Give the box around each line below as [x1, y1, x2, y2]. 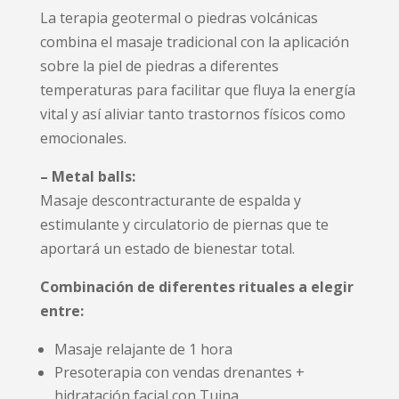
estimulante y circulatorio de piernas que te [39, 214, 329, 234]
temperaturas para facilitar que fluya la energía [39, 79, 355, 100]
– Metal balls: [39, 166, 135, 186]
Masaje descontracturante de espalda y [39, 190, 301, 210]
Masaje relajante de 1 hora [53, 338, 232, 359]
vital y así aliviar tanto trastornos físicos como [39, 103, 346, 124]
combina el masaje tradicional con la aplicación [39, 31, 349, 52]
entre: [39, 300, 84, 321]
